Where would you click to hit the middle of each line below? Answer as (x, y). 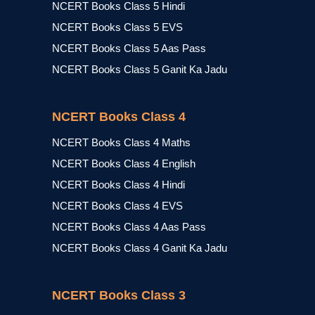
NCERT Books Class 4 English (124, 163)
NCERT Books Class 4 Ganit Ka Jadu (140, 248)
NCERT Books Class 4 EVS (117, 206)
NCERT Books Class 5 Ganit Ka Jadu (140, 69)
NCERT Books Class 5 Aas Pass (129, 48)
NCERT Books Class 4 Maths (121, 142)
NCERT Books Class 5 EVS (117, 27)
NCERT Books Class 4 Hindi (118, 185)
